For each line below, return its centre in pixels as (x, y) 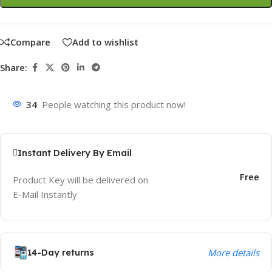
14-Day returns (61, 252)
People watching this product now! (114, 104)
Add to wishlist (105, 42)
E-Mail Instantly (45, 194)
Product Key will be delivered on (80, 179)
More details (233, 252)
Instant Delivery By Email (75, 152)
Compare (30, 42)
